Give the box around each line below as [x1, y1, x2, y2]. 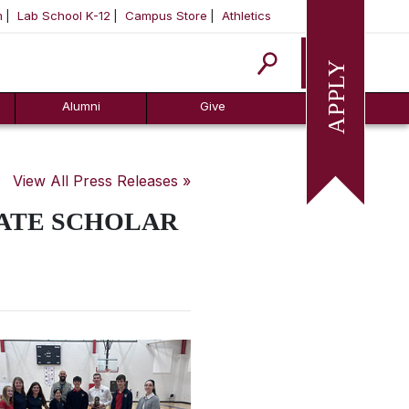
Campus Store [125, 8, 207, 23]
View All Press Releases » [13, 172, 191, 190]
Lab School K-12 [17, 8, 110, 23]
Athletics [222, 8, 271, 23]
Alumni [61, 99, 100, 113]
